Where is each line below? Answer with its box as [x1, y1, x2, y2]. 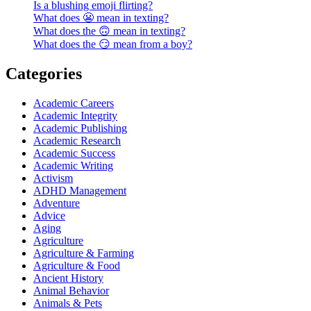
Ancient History [33, 272, 103, 285]
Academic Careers [33, 97, 114, 110]
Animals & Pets [33, 297, 102, 310]
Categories [6, 65, 82, 83]
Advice [33, 210, 65, 222]
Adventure [33, 197, 80, 210]
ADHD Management [33, 185, 126, 197]
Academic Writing [33, 160, 113, 172]
